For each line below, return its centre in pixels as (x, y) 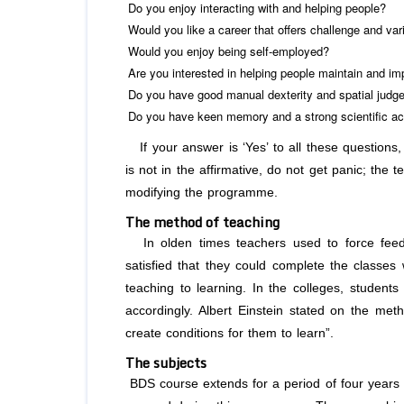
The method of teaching (202, 222)
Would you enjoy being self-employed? (229, 51)
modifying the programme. (202, 193)
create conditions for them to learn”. (230, 334)
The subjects (166, 363)
